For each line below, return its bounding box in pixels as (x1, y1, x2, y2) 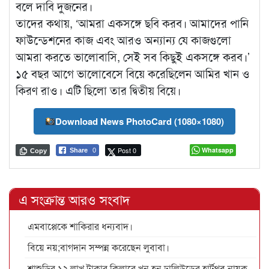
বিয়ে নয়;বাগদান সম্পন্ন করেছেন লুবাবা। (28, 240, 169, 255)
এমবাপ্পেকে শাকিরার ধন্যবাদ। (28, 219, 133, 234)
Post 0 (118, 145, 136, 156)
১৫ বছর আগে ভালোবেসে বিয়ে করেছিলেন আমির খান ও (16, 65, 250, 82)
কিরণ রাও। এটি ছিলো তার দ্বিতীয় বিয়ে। (16, 82, 181, 98)
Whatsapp (202, 145, 234, 155)
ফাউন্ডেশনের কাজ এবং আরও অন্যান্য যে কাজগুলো (16, 32, 231, 48)
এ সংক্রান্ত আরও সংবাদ (19, 190, 130, 209)
